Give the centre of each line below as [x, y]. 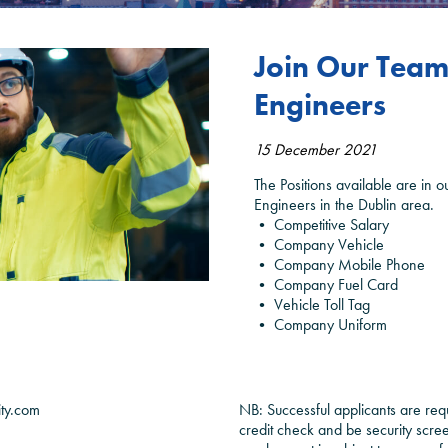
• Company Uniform [320, 324]
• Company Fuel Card [326, 284]
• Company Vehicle [319, 244]
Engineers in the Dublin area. [344, 204]
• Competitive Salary [321, 224]
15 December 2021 [315, 149]
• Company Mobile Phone [339, 264]
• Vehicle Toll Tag [312, 304]
